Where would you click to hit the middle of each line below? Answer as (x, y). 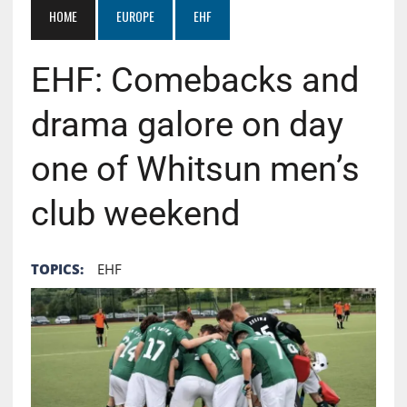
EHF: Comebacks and (194, 79)
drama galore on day (187, 124)
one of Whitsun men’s (195, 169)
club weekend (135, 213)
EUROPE (135, 15)
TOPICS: (57, 268)
